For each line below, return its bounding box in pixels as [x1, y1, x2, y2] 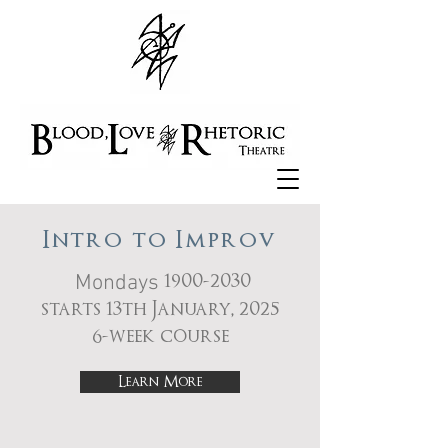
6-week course [91, 325, 229, 348]
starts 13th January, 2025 [41, 298, 279, 321]
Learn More [118, 373, 202, 390]
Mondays [69, 270, 159, 297]
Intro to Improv [42, 227, 278, 253]
